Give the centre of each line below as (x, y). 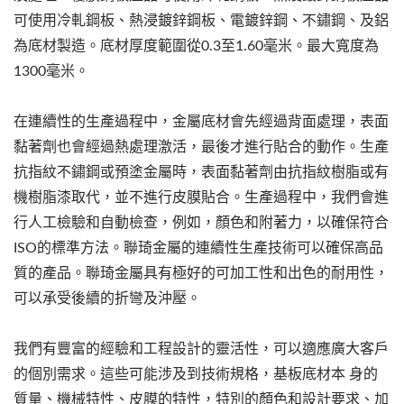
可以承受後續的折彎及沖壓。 (107, 299)
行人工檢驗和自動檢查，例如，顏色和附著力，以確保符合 (201, 223)
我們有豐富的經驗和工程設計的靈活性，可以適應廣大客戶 (201, 349)
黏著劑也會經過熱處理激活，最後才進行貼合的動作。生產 (201, 147)
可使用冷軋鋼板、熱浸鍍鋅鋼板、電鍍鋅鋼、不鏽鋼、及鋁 (201, 21)
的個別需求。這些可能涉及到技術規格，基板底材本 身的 (196, 375)
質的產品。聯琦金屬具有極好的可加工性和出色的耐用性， (201, 274)
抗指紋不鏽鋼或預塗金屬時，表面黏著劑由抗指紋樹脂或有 (201, 173)
